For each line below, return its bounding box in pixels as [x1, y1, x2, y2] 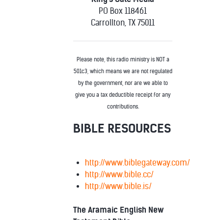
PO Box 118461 [99, 6, 147, 16]
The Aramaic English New [73, 205, 164, 215]
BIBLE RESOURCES [73, 121, 171, 136]
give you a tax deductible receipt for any [75, 91, 170, 98]
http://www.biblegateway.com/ [85, 158, 190, 167]
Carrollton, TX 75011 [91, 18, 155, 27]
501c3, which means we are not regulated [73, 68, 172, 75]
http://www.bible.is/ [85, 181, 152, 191]
